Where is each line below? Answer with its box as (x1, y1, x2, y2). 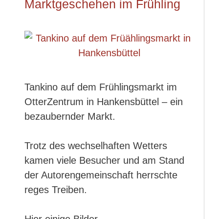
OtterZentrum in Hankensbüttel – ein (24, 96, 183, 107)
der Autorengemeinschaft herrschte (24, 170, 177, 180)
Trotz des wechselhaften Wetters (24, 140, 167, 151)
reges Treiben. (24, 184, 87, 195)
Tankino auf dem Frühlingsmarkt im (24, 82, 177, 92)
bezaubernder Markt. (24, 111, 115, 122)
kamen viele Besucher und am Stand (24, 155, 184, 166)
